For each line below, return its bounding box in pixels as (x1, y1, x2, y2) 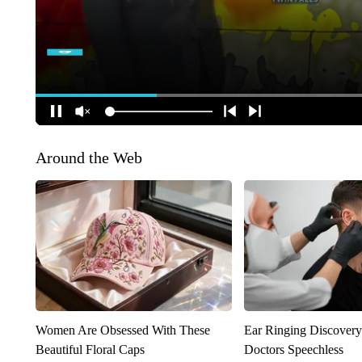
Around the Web (35, 149, 142, 167)
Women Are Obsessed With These (35, 323, 210, 338)
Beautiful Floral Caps (35, 343, 145, 357)
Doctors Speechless (244, 343, 344, 357)
